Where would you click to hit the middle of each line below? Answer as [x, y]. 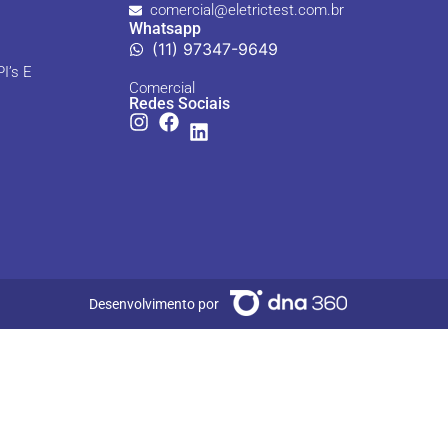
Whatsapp [164, 28]
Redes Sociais [179, 103]
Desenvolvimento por [154, 304]
